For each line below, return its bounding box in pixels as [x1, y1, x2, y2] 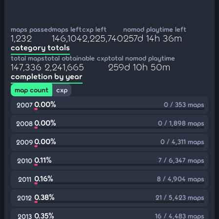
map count [15, 86, 48, 94]
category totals [11, 43, 70, 52]
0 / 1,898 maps [158, 119, 204, 127]
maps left [52, 25, 82, 33]
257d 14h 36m [123, 32, 182, 44]
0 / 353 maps [164, 100, 204, 109]
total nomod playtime [108, 54, 175, 62]
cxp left [82, 25, 107, 33]
